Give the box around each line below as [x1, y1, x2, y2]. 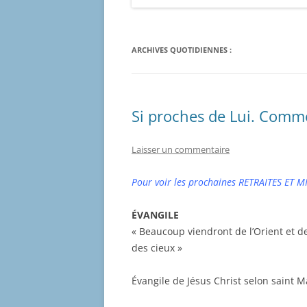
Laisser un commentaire [132, 143, 230, 156]
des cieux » [132, 241, 182, 255]
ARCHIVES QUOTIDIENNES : [132, 45, 232, 56]
